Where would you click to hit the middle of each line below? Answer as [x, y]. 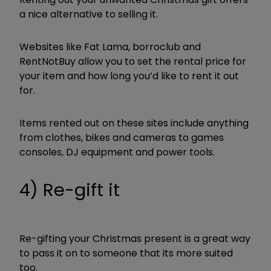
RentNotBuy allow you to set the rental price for [133, 62]
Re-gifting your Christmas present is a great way [135, 239]
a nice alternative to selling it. [89, 15]
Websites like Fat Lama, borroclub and [110, 47]
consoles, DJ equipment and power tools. [117, 152]
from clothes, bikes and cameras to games [122, 138]
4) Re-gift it [70, 190]
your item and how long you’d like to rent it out [129, 76]
